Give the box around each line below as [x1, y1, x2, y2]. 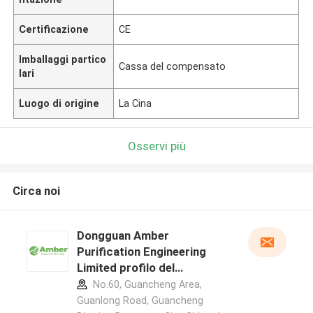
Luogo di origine [19, 97, 100, 109]
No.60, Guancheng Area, [89, 279, 202, 291]
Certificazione [19, 23, 89, 35]
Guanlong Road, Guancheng [76, 295, 203, 307]
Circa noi [12, 184, 60, 198]
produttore [76, 277, 137, 291]
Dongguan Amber [76, 228, 169, 243]
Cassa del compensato [119, 60, 226, 72]
